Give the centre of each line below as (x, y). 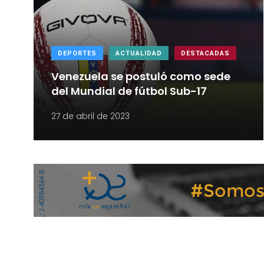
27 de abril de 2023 (90, 116)
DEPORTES (77, 53)
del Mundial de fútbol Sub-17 (129, 91)
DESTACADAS (205, 53)
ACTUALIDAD (139, 53)
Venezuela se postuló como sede (141, 76)
